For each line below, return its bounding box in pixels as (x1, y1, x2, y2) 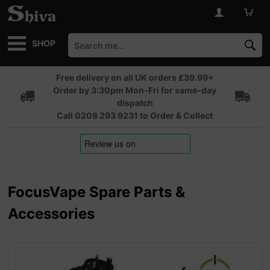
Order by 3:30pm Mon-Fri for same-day (53, 85, 217, 95)
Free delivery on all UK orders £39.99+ (55, 72, 214, 83)
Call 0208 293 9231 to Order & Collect (57, 110, 213, 121)
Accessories (8, 205, 95, 222)
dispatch (116, 98, 153, 108)
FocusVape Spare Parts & (8, 183, 186, 201)
